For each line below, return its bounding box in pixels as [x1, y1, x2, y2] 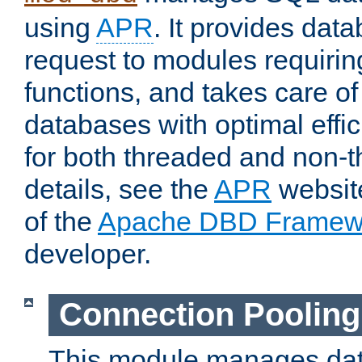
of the [24, 206, 98, 238]
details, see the [24, 174, 214, 205]
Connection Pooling [58, 297, 360, 333]
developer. [24, 238, 151, 270]
